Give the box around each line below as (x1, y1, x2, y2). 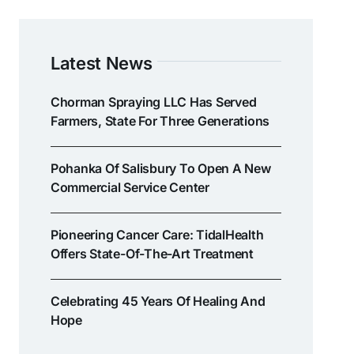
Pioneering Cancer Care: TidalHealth (50, 226, 264, 243)
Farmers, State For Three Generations (50, 112, 270, 129)
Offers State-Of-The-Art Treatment (50, 245, 254, 262)
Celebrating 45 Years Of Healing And (50, 292, 265, 309)
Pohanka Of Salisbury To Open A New (50, 160, 271, 176)
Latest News (50, 52, 153, 73)
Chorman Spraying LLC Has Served (50, 93, 257, 110)
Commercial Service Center (50, 179, 209, 195)
